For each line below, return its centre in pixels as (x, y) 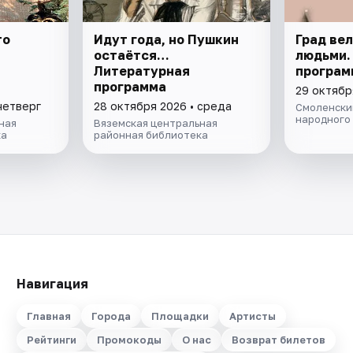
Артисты (252, 316)
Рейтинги (51, 340)
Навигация (52, 284)
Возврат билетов (278, 340)
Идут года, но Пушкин (167, 39)
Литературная (142, 71)
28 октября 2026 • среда (163, 106)
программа (130, 86)
